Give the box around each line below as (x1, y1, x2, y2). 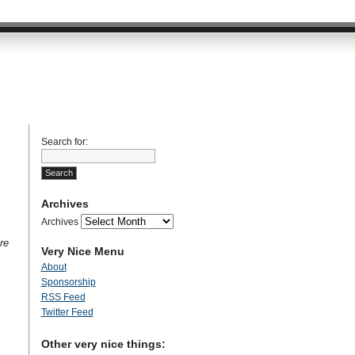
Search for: (40, 136, 88, 147)
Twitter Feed (40, 307, 94, 318)
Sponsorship (40, 277, 96, 288)
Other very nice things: (40, 338, 166, 350)
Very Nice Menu (40, 245, 124, 258)
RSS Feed (40, 292, 86, 303)
